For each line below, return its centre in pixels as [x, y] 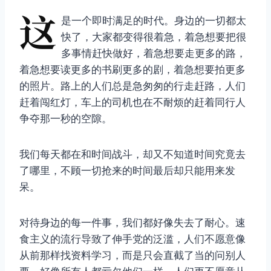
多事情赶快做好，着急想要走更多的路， [154, 54]
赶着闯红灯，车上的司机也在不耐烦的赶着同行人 [132, 103]
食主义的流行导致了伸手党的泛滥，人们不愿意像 [132, 239]
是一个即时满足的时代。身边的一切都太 [154, 21]
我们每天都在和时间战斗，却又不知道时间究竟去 [132, 155]
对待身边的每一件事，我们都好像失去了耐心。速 [132, 223]
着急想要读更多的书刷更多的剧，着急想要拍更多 [132, 70]
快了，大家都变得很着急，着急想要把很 [154, 37]
